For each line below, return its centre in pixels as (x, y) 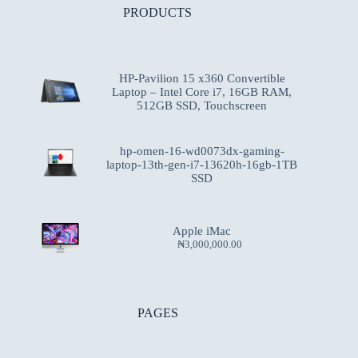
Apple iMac (202, 231)
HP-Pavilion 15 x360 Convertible (202, 79)
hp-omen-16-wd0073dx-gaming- (202, 151)
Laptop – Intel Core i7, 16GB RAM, (202, 92)
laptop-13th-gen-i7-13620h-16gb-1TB (202, 164)
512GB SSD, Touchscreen (202, 106)
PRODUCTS (158, 13)
